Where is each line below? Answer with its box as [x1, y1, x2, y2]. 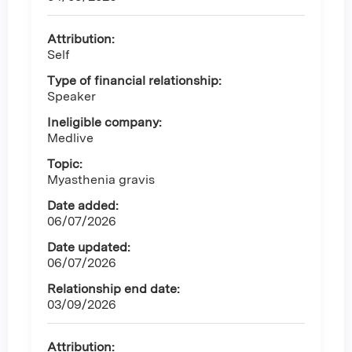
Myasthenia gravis [47, 172, 155, 188]
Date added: [47, 198, 119, 214]
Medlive [47, 130, 93, 146]
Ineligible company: [47, 115, 162, 130]
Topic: [47, 156, 82, 172]
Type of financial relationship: [47, 73, 222, 89]
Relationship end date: [47, 281, 180, 297]
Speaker [47, 89, 96, 104]
